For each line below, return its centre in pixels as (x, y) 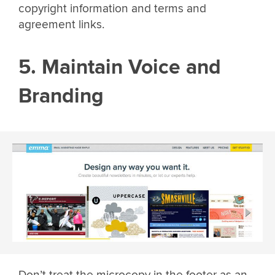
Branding (61, 96)
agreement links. (61, 24)
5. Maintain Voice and (120, 68)
